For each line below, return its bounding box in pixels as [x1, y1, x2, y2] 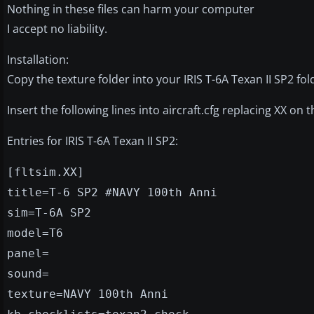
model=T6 [7, 226, 63, 240]
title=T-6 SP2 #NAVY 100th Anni [7, 185, 217, 199]
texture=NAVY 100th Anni [7, 287, 168, 301]
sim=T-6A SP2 [7, 205, 91, 219]
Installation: [7, 51, 69, 67]
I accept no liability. [7, 20, 107, 36]
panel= [7, 246, 49, 260]
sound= [7, 266, 49, 280]
